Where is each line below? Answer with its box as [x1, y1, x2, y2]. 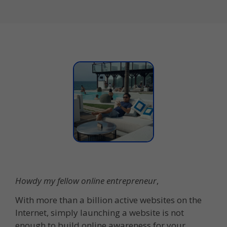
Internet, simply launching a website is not [15, 206, 184, 218]
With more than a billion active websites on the [15, 194, 202, 206]
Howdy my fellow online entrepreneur [15, 174, 157, 186]
